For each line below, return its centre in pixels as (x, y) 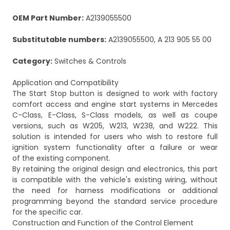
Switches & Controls (89, 61)
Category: (32, 61)
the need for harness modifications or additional (115, 191)
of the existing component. (61, 158)
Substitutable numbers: (59, 40)
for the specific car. (47, 212)
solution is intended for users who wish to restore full (115, 137)
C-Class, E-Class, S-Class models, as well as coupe (115, 115)
